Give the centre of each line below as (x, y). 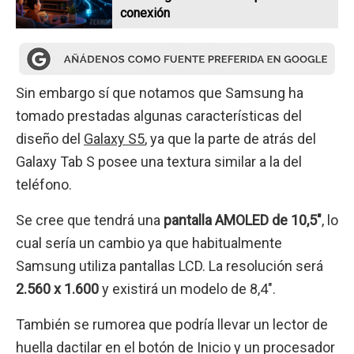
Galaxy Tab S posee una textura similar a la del (159, 161)
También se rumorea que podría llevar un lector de (172, 325)
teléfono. (44, 184)
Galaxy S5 (114, 138)
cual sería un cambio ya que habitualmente (149, 243)
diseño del (50, 138)
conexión (145, 13)
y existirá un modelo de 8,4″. (187, 289)
